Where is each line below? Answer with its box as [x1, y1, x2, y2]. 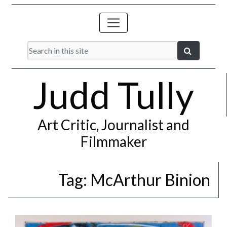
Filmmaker [80, 133, 147, 150]
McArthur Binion [90, 170, 210, 190]
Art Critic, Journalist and [37, 116, 190, 133]
